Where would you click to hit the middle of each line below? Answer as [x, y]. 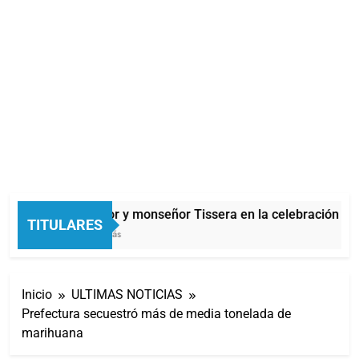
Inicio [37, 294]
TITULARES [65, 224]
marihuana [52, 333]
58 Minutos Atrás [79, 234]
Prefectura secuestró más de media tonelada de [156, 313]
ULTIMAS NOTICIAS [127, 294]
